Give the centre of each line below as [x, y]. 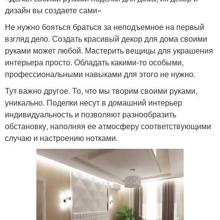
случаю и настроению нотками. [61, 137]
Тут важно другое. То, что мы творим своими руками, [101, 90]
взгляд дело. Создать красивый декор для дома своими [106, 38]
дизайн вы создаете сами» [53, 10]
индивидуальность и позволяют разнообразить [91, 114]
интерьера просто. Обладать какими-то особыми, [94, 62]
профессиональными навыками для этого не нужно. [100, 74]
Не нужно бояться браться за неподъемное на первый [105, 27]
